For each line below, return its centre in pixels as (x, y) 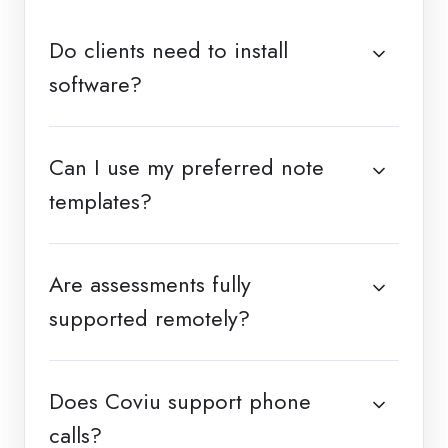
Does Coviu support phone (180, 401)
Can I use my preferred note (186, 167)
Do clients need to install (168, 50)
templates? (100, 201)
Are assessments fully (150, 284)
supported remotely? (149, 318)
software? (95, 84)
